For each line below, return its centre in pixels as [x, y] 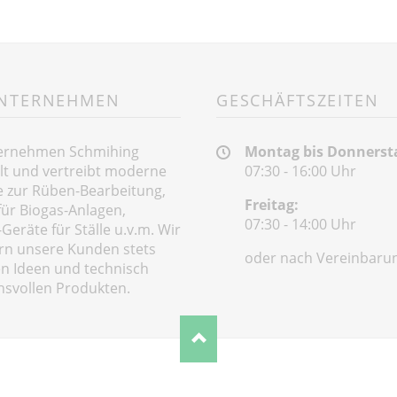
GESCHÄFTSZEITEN [297, 99]
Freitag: [271, 205]
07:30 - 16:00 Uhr [300, 171]
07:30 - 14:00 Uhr [300, 225]
